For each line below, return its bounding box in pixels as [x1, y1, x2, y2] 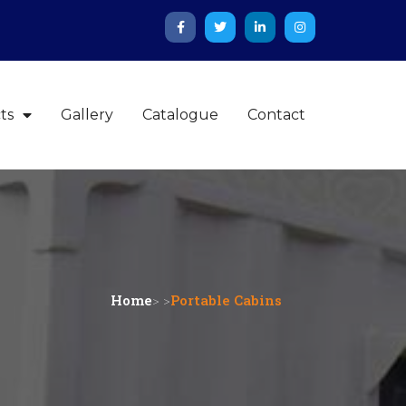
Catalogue [142, 106, 218, 123]
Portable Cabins [170, 290, 282, 309]
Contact [247, 106, 305, 123]
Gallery [61, 106, 113, 123]
